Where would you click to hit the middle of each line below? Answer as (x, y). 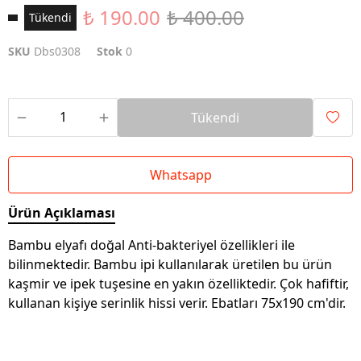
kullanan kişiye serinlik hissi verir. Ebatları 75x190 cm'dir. (177, 303)
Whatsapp (180, 175)
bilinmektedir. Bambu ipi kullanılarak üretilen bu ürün (170, 264)
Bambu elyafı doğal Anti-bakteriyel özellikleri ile (151, 245)
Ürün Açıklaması (62, 213)
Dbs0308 (57, 51)
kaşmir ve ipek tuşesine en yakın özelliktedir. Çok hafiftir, (178, 284)
